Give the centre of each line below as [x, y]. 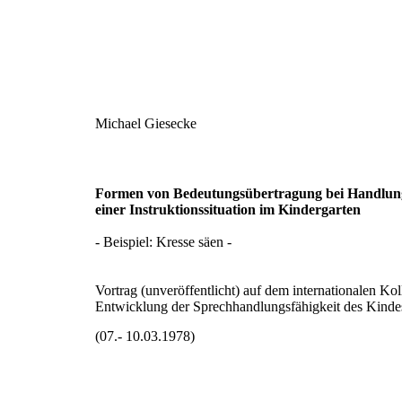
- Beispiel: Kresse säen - [163, 242]
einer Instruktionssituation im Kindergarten [228, 210]
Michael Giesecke [146, 123]
